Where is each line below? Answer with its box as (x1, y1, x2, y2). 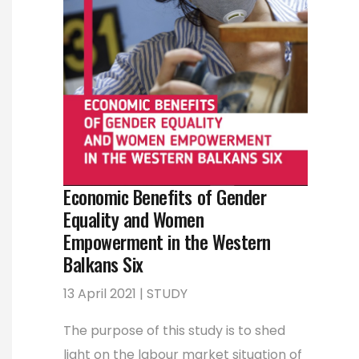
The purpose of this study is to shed (63, 321, 285, 340)
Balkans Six (63, 249, 143, 278)
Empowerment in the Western (63, 227, 271, 256)
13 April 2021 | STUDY (63, 284, 188, 303)
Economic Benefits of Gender (63, 182, 267, 211)
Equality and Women (63, 204, 204, 233)
